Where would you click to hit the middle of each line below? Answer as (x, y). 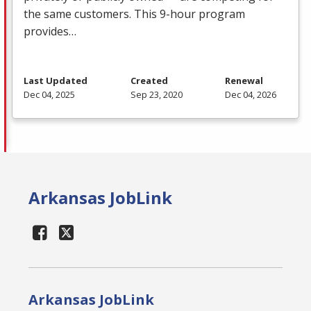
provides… (50, 31)
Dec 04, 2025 (49, 94)
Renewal (244, 80)
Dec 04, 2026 (251, 94)
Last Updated (56, 80)
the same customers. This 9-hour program (134, 14)
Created (149, 80)
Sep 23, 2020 (156, 94)
